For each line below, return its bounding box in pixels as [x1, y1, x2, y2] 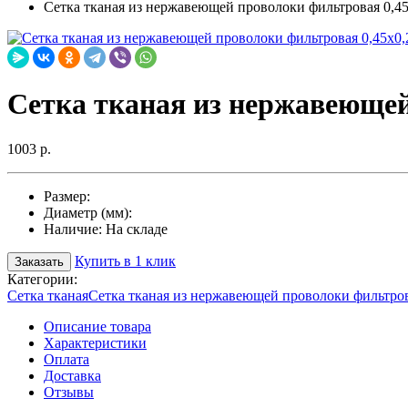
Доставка [44, 367, 101, 383]
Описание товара [44, 318, 151, 334]
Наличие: [44, 220, 106, 237]
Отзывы [44, 383, 94, 400]
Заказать [15, 254, 64, 269]
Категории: [7, 270, 77, 287]
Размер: [44, 188, 90, 204]
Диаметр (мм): [44, 204, 132, 220]
